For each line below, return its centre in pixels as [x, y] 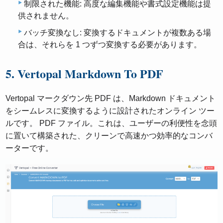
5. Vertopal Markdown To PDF [85, 73]
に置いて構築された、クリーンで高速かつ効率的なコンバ [109, 135]
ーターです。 [30, 148]
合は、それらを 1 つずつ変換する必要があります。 [110, 44]
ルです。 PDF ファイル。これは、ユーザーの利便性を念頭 [111, 123]
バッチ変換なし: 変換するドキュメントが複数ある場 [117, 32]
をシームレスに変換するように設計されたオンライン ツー [110, 111]
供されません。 [46, 15]
